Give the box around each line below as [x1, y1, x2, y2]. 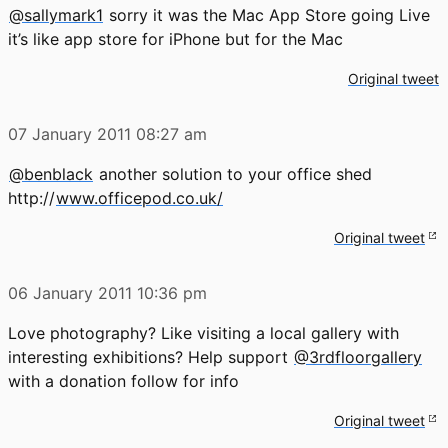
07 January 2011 [8, 123, 131, 144]
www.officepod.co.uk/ [56, 187, 223, 208]
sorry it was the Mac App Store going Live [104, 4, 430, 25]
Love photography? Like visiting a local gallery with [8, 322, 399, 343]
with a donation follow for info [8, 370, 239, 391]
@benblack [9, 163, 93, 184]
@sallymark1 [9, 4, 103, 25]
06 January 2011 [8, 282, 132, 303]
